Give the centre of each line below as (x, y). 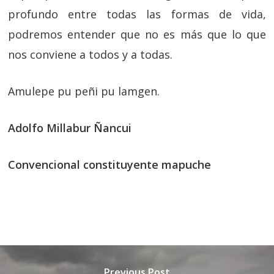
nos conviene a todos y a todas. (91, 54)
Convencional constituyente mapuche (110, 165)
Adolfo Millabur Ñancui (70, 128)
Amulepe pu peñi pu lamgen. (84, 91)
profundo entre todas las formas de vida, (137, 14)
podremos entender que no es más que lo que (137, 34)
